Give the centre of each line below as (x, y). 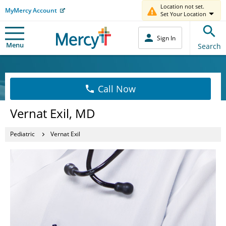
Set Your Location (183, 14)
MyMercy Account (31, 10)
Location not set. (182, 6)
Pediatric (22, 134)
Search (209, 46)
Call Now (117, 89)
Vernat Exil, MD (53, 113)
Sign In (166, 38)
